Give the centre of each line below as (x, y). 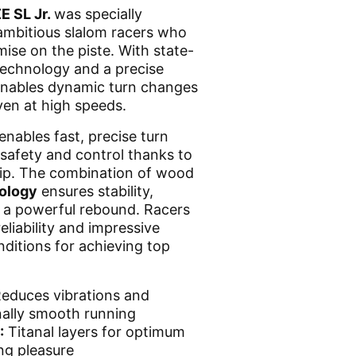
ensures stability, (97, 191)
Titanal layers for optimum (97, 331)
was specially (98, 14)
